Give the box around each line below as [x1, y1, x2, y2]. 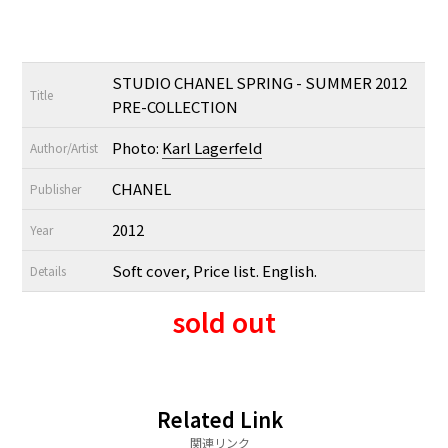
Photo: [112, 136, 163, 158]
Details [30, 261, 67, 279]
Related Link [157, 404, 283, 434]
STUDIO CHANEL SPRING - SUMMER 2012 [112, 71, 408, 93]
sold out [172, 301, 276, 341]
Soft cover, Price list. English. [112, 259, 318, 281]
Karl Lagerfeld [162, 136, 263, 158]
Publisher [30, 179, 82, 197]
